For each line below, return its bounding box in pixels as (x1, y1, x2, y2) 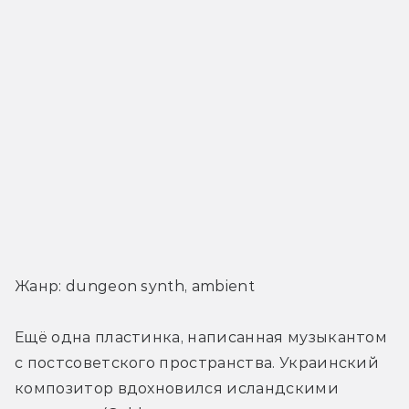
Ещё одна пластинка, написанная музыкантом (15, 329, 388, 347)
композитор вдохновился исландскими (15, 380, 339, 398)
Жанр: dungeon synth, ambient (15, 278, 255, 296)
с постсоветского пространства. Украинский (15, 354, 380, 372)
